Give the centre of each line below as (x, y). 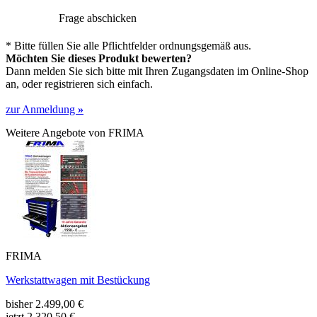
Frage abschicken (98, 18)
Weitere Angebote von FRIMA (75, 132)
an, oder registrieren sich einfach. (79, 83)
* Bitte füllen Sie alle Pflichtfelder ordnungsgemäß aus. (128, 45)
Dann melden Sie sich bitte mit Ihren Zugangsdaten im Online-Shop (157, 71)
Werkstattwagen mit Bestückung (78, 279)
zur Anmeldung (42, 109)
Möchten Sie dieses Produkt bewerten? (99, 58)
